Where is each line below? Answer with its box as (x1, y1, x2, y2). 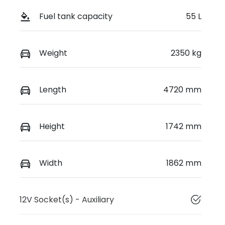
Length (39, 83, 66, 95)
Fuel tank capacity (39, 10, 113, 22)
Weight (39, 47, 67, 59)
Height (39, 120, 65, 132)
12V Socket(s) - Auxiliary (20, 194, 114, 206)
